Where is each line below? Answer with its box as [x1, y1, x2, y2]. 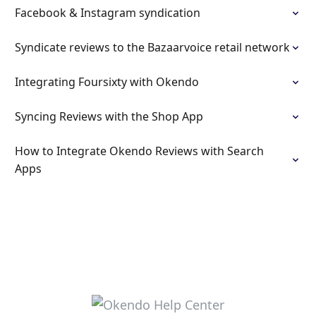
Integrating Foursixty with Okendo [15, 74, 199, 90]
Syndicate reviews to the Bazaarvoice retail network [15, 39, 290, 55]
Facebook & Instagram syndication [15, 5, 200, 20]
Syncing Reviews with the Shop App [15, 109, 203, 124]
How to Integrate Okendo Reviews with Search [15, 143, 264, 159]
